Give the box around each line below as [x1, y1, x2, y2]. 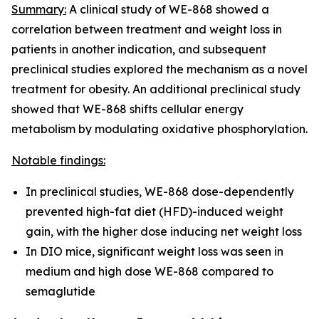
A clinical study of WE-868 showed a [66, 2, 269, 16]
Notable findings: [11, 153, 105, 167]
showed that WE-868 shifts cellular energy [11, 102, 244, 116]
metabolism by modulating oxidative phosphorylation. [11, 122, 308, 136]
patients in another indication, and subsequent [11, 42, 266, 56]
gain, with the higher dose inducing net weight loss [26, 224, 302, 239]
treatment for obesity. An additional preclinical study [11, 82, 300, 96]
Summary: [11, 2, 66, 16]
